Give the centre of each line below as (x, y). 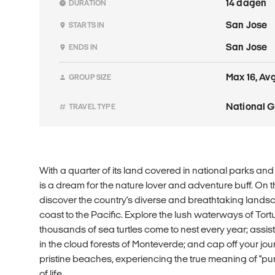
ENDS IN (83, 47)
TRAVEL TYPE (92, 106)
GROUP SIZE (90, 77)
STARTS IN (87, 25)
